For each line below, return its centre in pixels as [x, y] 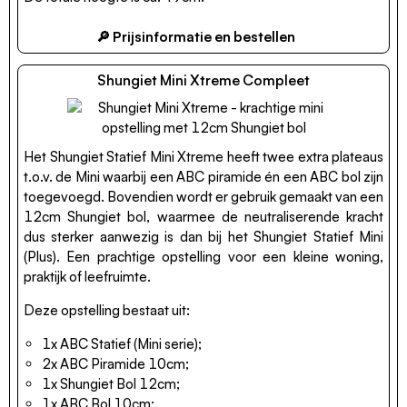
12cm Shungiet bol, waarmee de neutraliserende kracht [203, 216]
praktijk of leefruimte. [87, 276]
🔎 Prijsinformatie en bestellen [195, 36]
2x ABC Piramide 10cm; [115, 364]
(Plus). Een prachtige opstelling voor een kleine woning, [203, 256]
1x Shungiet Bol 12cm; [111, 384]
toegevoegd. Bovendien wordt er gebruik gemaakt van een [203, 196]
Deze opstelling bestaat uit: [107, 310]
